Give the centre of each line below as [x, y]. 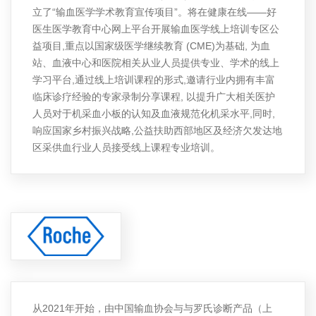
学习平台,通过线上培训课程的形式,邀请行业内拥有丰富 [154, 80]
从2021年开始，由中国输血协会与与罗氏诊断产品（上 [152, 309]
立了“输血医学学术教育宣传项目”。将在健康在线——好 [154, 12]
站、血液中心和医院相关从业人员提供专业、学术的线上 [156, 63]
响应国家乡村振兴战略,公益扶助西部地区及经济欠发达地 [157, 131]
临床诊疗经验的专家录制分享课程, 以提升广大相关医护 [154, 97]
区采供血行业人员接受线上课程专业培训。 [126, 148]
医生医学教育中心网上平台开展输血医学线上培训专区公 [156, 29]
